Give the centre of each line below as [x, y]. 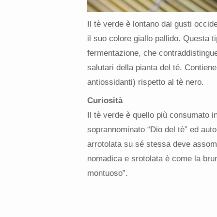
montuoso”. [107, 173]
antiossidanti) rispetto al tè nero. [145, 82]
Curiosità [105, 101]
